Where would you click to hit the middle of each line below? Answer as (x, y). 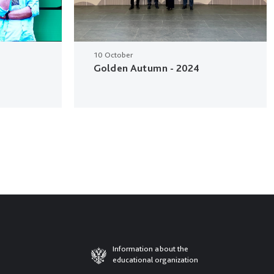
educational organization (155, 260)
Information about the (150, 249)
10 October (113, 55)
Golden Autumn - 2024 (146, 68)
